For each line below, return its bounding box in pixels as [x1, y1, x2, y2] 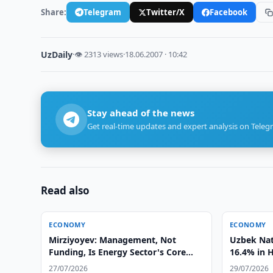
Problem [49, 258, 85, 270]
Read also [41, 183, 90, 197]
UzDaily [41, 49, 73, 60]
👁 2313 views [74, 49, 124, 60]
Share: [41, 6, 67, 18]
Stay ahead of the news [87, 107, 195, 119]
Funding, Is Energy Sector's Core [49, 246, 186, 258]
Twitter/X [146, 6, 185, 18]
